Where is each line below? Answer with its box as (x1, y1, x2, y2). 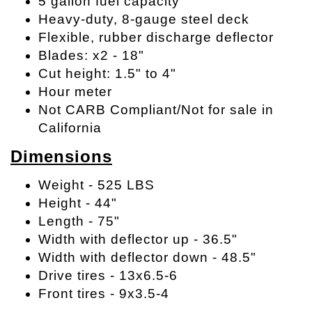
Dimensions (10, 147, 112, 166)
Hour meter (38, 84, 112, 99)
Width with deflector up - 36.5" (38, 232, 237, 247)
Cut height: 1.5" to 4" (38, 66, 176, 81)
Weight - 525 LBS (38, 178, 155, 192)
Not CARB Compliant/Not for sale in (38, 102, 274, 117)
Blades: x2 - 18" (38, 48, 144, 63)
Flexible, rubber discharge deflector (38, 30, 274, 45)
